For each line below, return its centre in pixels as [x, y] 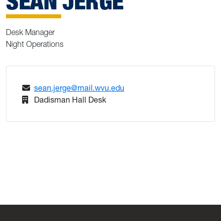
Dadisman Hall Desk [70, 100]
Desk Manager [30, 32]
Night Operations [35, 44]
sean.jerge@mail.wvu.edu [79, 88]
